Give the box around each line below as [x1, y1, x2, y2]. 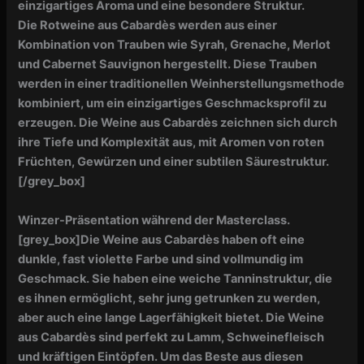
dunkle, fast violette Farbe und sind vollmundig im [18, 251, 304, 266]
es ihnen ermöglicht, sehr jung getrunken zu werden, [18, 290, 321, 305]
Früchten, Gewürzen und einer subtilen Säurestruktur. [18, 154, 330, 170]
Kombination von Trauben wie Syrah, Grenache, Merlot [18, 37, 331, 53]
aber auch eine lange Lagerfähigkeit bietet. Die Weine [18, 310, 325, 325]
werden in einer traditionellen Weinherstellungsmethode [18, 76, 345, 92]
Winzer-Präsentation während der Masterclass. [18, 212, 291, 227]
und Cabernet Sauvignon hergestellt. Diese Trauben [18, 57, 318, 72]
